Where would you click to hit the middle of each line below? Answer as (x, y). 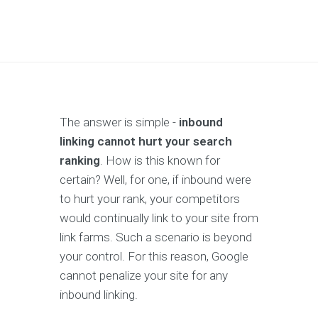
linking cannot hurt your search (146, 141)
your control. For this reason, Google (154, 256)
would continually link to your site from (159, 218)
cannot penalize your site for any (144, 275)
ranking (80, 160)
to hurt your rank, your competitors (150, 199)
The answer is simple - (119, 122)
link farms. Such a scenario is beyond (156, 237)
